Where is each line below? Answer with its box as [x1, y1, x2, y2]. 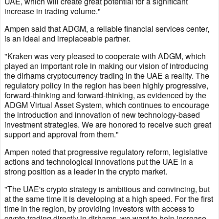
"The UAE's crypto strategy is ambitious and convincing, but [4, 183, 210, 195]
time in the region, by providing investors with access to [4, 203, 195, 215]
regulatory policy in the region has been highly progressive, [4, 80, 208, 91]
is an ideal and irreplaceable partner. [4, 33, 131, 44]
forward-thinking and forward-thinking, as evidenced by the [4, 89, 206, 101]
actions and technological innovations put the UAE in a [4, 156, 193, 168]
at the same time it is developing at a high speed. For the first [4, 193, 213, 205]
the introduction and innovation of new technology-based [4, 109, 200, 121]
